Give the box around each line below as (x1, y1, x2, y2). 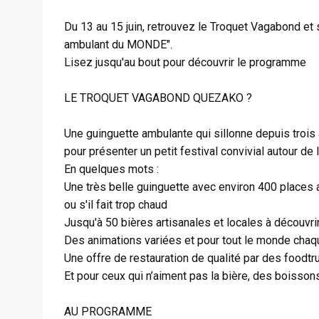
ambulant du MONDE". (64, 38, 172, 51)
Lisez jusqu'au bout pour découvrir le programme (64, 56, 306, 69)
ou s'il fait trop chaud (64, 198, 167, 211)
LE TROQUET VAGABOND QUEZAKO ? (64, 91, 252, 105)
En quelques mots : (64, 162, 159, 176)
